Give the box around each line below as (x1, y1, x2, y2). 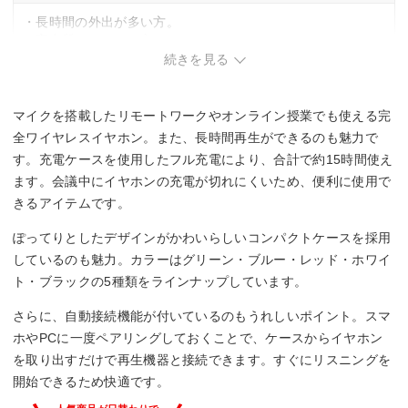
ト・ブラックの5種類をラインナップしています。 (13, 273, 308, 289)
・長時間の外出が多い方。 (23, 14, 179, 29)
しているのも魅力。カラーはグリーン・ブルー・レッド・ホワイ (13, 251, 392, 267)
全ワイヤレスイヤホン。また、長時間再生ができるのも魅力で (13, 129, 378, 145)
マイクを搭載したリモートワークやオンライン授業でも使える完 (13, 107, 392, 123)
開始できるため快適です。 (13, 373, 169, 389)
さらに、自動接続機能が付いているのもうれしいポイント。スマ (13, 308, 392, 323)
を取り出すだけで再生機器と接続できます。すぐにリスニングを (13, 352, 392, 367)
